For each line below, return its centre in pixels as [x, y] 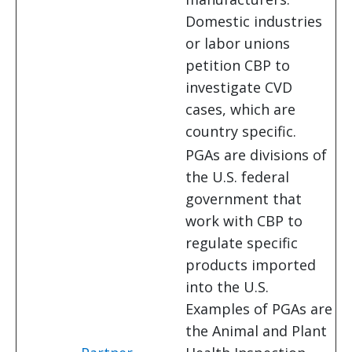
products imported [251, 265]
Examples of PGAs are [259, 309]
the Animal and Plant [256, 331]
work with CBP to [244, 221]
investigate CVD [239, 88]
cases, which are [240, 110]
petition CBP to [238, 66]
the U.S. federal [237, 177]
